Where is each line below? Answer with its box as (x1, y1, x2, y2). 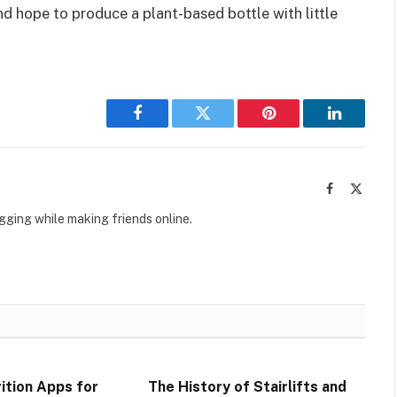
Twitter (201, 118, 248, 135)
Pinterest (267, 118, 323, 135)
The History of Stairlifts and (147, 378, 346, 395)
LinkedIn (332, 118, 392, 135)
